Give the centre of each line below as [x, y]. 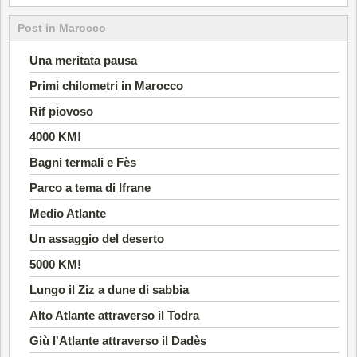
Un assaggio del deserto [97, 238]
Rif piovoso [61, 111]
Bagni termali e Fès [83, 162]
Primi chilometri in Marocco [106, 85]
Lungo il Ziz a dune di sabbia [109, 289]
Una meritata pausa [83, 60]
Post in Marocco [62, 27]
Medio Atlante [68, 213]
